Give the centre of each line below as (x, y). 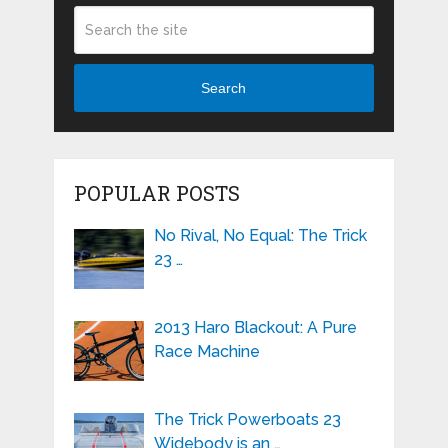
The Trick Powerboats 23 (247, 419)
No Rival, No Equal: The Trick (260, 235)
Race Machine (206, 351)
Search (224, 88)
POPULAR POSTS (156, 192)
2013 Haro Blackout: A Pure (255, 327)
